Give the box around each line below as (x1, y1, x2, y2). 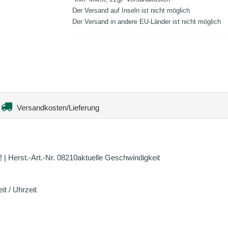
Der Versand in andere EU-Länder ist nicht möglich (72, 18, 221, 25)
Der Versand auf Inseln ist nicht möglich (72, 7, 190, 14)
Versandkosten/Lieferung (15, 103, 99, 112)
